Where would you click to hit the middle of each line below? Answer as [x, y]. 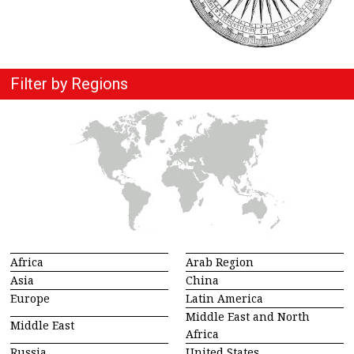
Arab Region [219, 262]
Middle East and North [247, 316]
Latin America [224, 298]
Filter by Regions [69, 83]
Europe [30, 298]
